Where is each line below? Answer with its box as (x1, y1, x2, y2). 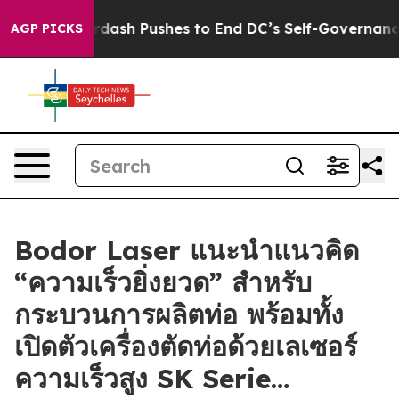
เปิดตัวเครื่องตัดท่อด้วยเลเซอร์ (14, 330, 357, 363)
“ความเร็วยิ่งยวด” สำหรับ (14, 265, 312, 299)
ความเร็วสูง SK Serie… (14, 362, 289, 395)
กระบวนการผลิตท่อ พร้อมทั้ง (14, 297, 344, 331)
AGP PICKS (11, 20, 83, 37)
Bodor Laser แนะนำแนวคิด (14, 233, 359, 267)
